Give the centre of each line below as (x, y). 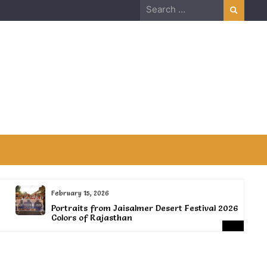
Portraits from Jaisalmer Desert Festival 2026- (136, 208)
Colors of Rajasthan (81, 218)
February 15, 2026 (69, 193)
